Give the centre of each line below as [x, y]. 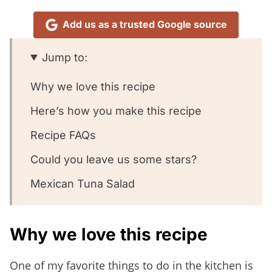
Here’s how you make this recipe [116, 110]
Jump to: [65, 57]
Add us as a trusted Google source [144, 25]
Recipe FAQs [63, 135]
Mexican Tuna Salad [83, 183]
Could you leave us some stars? [114, 159]
